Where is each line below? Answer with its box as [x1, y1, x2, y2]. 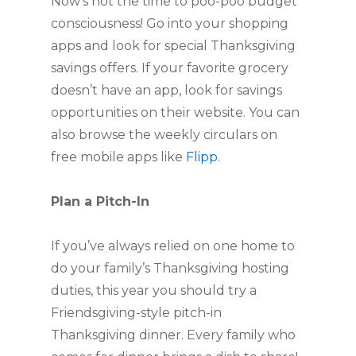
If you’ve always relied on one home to [51, 238, 295, 253]
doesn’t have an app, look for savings [51, 83, 282, 98]
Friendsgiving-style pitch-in [51, 305, 222, 320]
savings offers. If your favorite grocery [51, 60, 288, 75]
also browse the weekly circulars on [51, 127, 277, 142]
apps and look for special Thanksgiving [51, 38, 296, 53]
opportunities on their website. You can [51, 105, 300, 120]
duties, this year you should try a [51, 283, 257, 298]
